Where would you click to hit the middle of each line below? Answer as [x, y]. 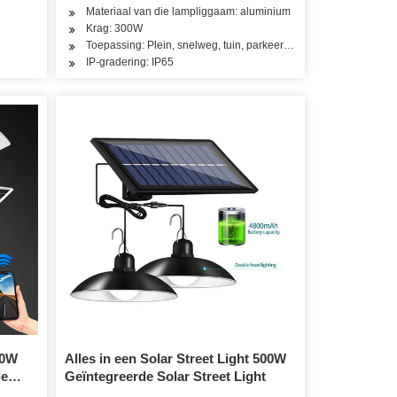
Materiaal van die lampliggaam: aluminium [189, 11]
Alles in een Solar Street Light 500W [176, 359]
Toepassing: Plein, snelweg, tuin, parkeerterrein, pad [213, 45]
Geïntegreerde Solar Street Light [166, 377]
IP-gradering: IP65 [130, 62]
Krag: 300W [115, 28]
